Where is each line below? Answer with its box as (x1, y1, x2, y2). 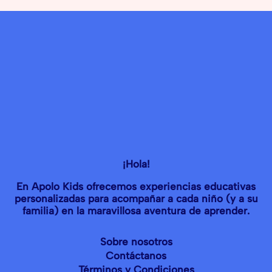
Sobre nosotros (100, 235, 172, 248)
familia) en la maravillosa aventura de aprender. (22, 204, 250, 217)
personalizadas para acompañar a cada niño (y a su (14, 192, 258, 205)
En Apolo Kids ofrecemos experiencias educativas (16, 180, 256, 192)
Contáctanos (106, 249, 166, 262)
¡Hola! (122, 157, 150, 170)
